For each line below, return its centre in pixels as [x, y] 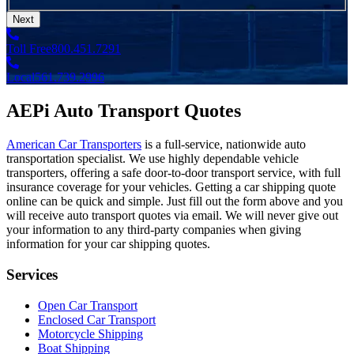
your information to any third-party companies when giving [154, 230]
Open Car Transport [88, 305]
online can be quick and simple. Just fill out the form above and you [175, 201]
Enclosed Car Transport [97, 319]
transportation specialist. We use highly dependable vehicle [153, 159]
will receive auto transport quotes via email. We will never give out [172, 216]
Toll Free [29, 49]
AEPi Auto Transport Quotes [124, 111]
